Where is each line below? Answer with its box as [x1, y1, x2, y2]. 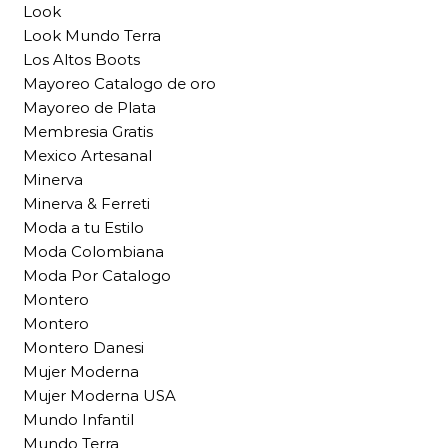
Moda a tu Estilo [23, 218, 144, 237]
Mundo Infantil [23, 410, 134, 429]
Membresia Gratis [23, 122, 153, 141]
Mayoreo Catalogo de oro [23, 74, 216, 93]
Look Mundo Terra [23, 26, 161, 45]
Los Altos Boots [23, 50, 140, 69]
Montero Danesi [23, 338, 144, 357]
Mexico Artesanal [23, 146, 152, 165]
